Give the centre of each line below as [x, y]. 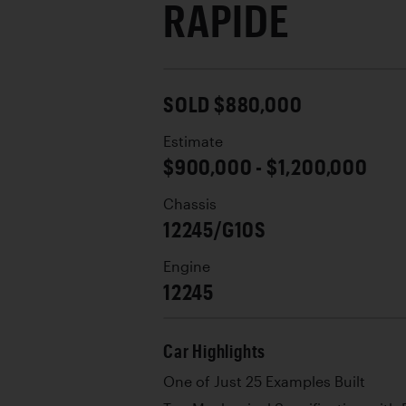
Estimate [193, 141]
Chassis [190, 203]
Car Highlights [215, 351]
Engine [187, 266]
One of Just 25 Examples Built [264, 381]
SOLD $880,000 [233, 103]
